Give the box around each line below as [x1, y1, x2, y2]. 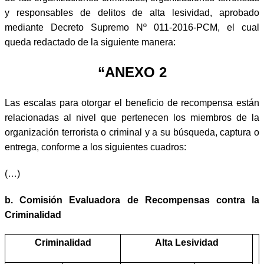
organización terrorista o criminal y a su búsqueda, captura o [5, 127, 259, 137]
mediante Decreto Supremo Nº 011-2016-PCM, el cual [5, 22, 259, 32]
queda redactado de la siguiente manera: [5, 37, 176, 47]
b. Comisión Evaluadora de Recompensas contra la [5, 194, 259, 205]
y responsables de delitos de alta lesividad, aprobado [5, 7, 259, 18]
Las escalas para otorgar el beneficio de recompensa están [5, 97, 259, 108]
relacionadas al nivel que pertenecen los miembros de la [5, 112, 259, 123]
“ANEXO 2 [97, 64, 167, 80]
